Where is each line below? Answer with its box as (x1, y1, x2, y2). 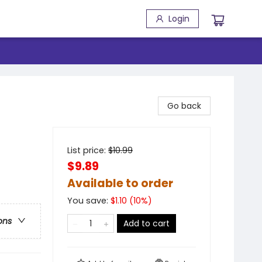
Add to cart (123, 218, 170, 229)
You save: (67, 195, 111, 206)
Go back (167, 100, 201, 112)
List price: (67, 144, 108, 156)
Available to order (67, 175, 173, 191)
